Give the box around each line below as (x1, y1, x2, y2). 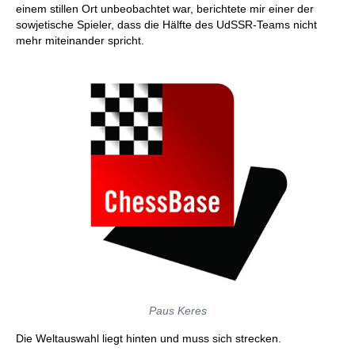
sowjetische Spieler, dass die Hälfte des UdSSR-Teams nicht (16, 18, 317, 31)
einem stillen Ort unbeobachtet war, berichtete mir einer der (16, 2, 314, 15)
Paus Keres (148, 304, 207, 317)
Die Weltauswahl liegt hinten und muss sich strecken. (16, 332, 281, 345)
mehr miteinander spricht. (16, 34, 144, 47)
